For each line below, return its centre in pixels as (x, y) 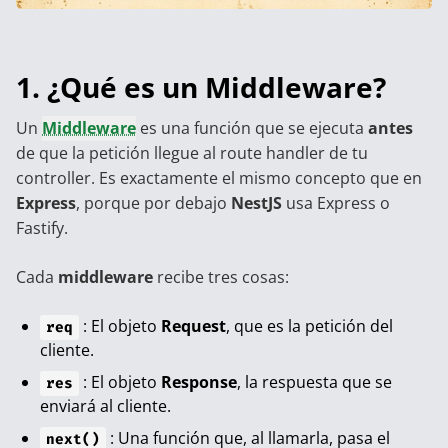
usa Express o (336, 202)
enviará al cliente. (105, 405)
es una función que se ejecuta (254, 127)
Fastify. (42, 227)
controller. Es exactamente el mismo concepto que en (219, 177)
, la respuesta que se (314, 381)
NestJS (256, 202)
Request (193, 325)
